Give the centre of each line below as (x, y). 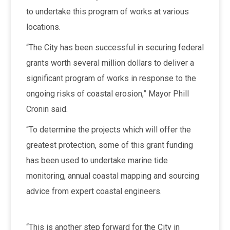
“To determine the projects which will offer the (108, 129)
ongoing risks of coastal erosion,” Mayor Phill (107, 93)
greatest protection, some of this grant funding (109, 145)
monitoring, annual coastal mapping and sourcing (112, 176)
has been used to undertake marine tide (97, 160)
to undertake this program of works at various (107, 11)
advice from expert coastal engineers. (94, 191)
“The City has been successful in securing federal (115, 47)
